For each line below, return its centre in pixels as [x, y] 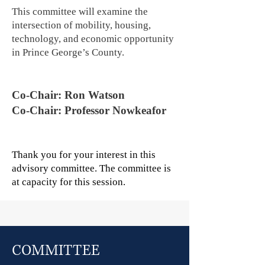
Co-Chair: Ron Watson [70, 95]
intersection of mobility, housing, [81, 25]
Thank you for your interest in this [84, 155]
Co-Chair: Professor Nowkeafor [89, 110]
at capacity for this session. [69, 182]
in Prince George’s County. [68, 52]
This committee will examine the [80, 12]
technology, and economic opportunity [93, 39]
